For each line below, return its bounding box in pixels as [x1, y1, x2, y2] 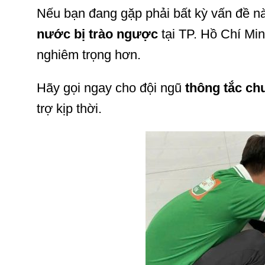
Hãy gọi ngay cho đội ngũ [37, 80, 185, 95]
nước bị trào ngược [37, 26, 158, 41]
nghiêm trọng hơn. [37, 47, 141, 62]
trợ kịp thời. [37, 101, 102, 116]
